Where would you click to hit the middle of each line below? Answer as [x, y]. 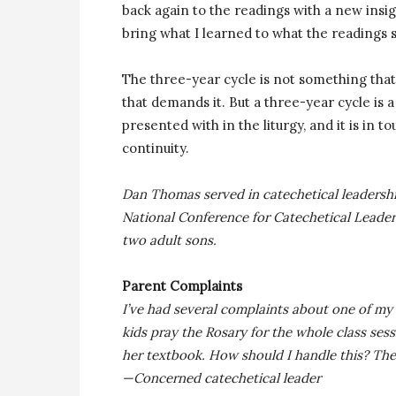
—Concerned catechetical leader [221, 378]
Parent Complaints [182, 286]
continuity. [156, 148]
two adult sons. [169, 240]
